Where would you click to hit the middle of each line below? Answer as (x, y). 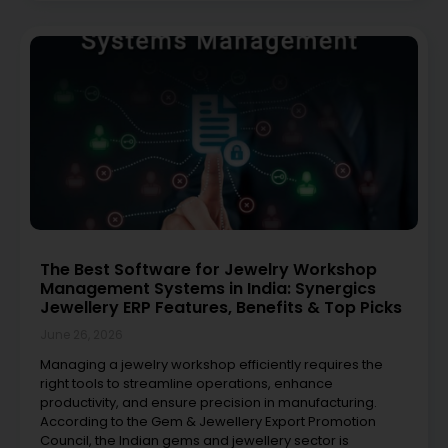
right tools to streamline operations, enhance (186, 383)
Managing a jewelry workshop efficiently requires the (211, 364)
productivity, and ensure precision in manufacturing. (208, 402)
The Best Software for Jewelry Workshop (208, 269)
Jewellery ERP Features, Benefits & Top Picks (221, 307)
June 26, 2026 (81, 334)
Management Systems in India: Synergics (208, 288)
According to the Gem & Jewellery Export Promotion (208, 421)
